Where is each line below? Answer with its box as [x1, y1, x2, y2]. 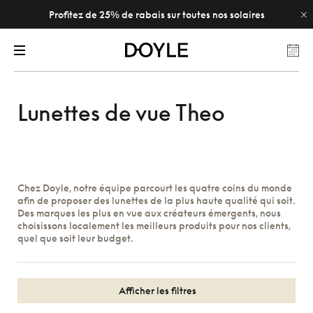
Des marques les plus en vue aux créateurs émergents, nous [17, 207, 281, 219]
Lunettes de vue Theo [17, 99, 225, 126]
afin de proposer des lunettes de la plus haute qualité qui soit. [17, 194, 295, 206]
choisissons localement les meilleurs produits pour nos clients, [17, 219, 291, 231]
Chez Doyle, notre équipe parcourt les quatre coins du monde [17, 182, 292, 194]
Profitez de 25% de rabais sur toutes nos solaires [48, 8, 265, 20]
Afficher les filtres [117, 284, 196, 296]
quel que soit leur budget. [17, 232, 133, 244]
